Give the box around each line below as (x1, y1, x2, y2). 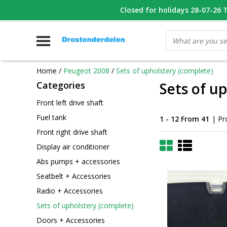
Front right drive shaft (36, 127, 107, 137)
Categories (36, 79, 85, 91)
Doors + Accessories (36, 215, 105, 225)
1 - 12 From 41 (160, 113, 209, 124)
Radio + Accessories (36, 185, 103, 196)
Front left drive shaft (36, 97, 103, 107)
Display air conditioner (36, 141, 109, 152)
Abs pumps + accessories (36, 156, 120, 166)
